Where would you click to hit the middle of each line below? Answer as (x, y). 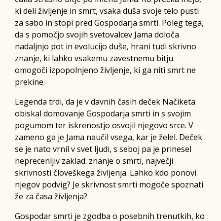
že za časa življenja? (51, 196)
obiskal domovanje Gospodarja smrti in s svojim (103, 113)
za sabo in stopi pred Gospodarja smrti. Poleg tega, (109, 22)
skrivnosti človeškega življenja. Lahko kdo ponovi (106, 172)
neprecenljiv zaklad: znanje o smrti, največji (94, 161)
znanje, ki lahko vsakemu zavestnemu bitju (94, 58)
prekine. (30, 82)
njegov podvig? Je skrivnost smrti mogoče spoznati (109, 184)
